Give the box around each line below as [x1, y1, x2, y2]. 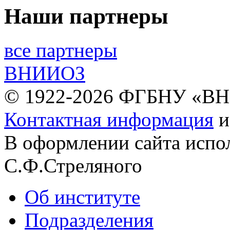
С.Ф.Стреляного [4, 155, 142, 177]
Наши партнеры [4, 4, 168, 28]
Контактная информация [4, 108, 214, 131]
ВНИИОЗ [4, 62, 85, 85]
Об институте [25, 186, 140, 208]
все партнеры [4, 39, 117, 62]
